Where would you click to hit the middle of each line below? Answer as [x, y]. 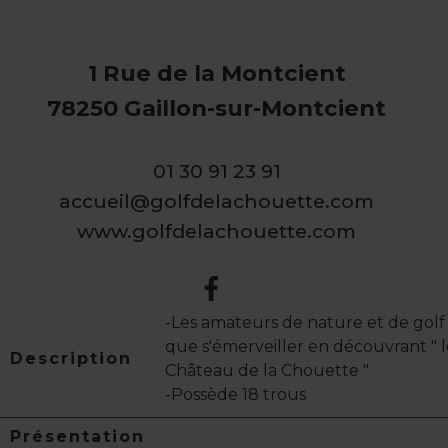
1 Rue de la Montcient [216, 73]
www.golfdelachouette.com [216, 231]
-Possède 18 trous [235, 395]
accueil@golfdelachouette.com [216, 201]
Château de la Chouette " [267, 371]
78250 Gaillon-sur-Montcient [216, 108]
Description [71, 359]
